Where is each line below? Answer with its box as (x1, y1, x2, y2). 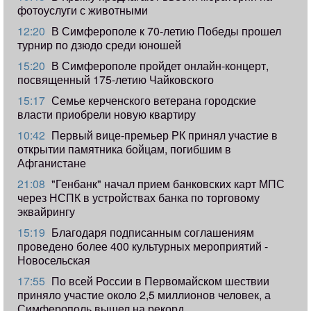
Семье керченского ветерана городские (49, 92, 256, 109)
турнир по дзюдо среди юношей (17, 37, 181, 53)
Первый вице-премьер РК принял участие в (49, 127, 278, 144)
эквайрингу (17, 203, 75, 220)
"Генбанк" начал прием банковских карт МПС (49, 176, 285, 192)
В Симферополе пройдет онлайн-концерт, (49, 58, 269, 74)
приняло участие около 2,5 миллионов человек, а (17, 287, 271, 303)
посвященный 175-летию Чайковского (17, 72, 214, 88)
